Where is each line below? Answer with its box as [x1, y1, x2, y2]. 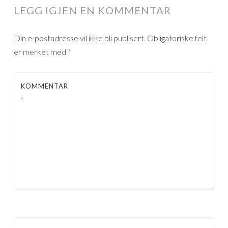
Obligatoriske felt [147, 33, 207, 43]
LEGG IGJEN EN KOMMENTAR [14, 4, 171, 16]
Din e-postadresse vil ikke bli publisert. [14, 33, 146, 43]
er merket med [14, 46, 68, 56]
